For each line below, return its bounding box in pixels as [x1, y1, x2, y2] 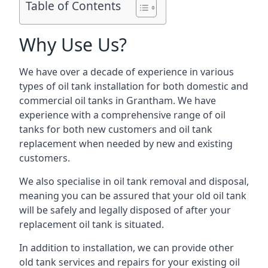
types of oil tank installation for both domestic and [19, 80, 248, 93]
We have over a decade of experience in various [19, 65, 234, 78]
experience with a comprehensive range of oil [19, 108, 226, 121]
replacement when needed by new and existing [19, 137, 233, 150]
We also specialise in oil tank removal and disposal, [19, 175, 249, 188]
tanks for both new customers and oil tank [19, 123, 212, 136]
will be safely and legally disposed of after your [19, 203, 231, 217]
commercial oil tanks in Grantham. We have [19, 94, 216, 107]
